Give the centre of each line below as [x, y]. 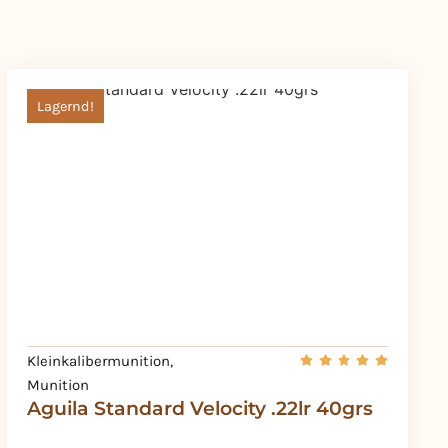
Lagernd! [65, 107]
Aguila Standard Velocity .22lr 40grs [199, 408]
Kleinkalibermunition [98, 361]
